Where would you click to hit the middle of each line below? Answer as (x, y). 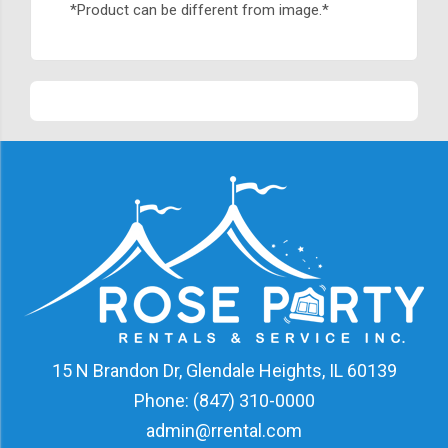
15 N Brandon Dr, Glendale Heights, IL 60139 (224, 371)
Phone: (163, 401)
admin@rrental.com (224, 431)
